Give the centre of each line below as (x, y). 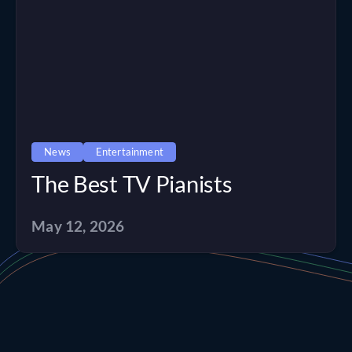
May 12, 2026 (78, 226)
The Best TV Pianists (132, 183)
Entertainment (129, 151)
